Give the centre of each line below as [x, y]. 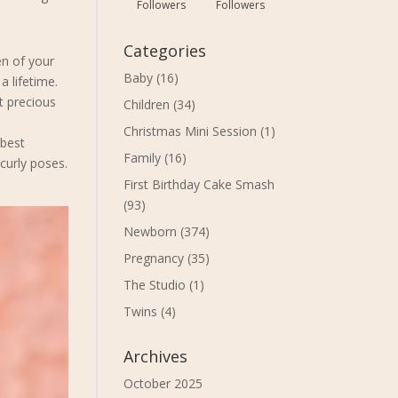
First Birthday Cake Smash [199, 184]
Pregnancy [154, 258]
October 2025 [163, 383]
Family [143, 158]
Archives [156, 356]
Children [147, 104]
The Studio [155, 285]
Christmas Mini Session [191, 131]
